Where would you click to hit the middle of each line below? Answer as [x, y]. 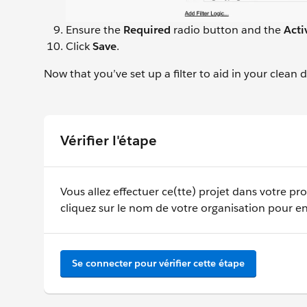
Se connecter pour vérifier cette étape [158, 263]
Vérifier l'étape [109, 140]
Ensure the [95, 29]
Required [147, 29]
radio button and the [226, 29]
